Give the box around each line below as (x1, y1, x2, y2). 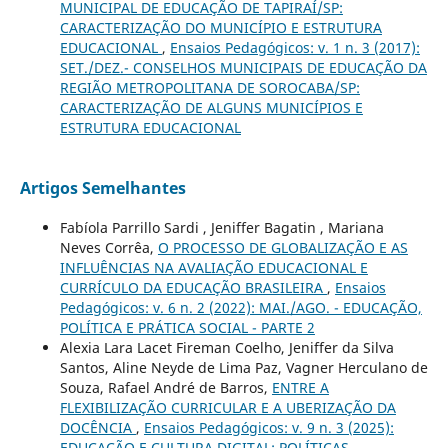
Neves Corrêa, (59, 237, 158, 257)
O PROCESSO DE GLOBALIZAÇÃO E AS (157, 237, 408, 257)
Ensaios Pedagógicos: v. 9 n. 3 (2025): (143, 417, 394, 437)
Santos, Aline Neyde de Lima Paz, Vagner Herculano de (59, 357, 428, 377)
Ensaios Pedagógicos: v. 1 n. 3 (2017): (169, 37, 420, 57)
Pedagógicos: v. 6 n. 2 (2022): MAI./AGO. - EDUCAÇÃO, (59, 297, 422, 317)
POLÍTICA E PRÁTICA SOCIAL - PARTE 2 (59, 317, 315, 337)
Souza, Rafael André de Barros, (59, 377, 272, 397)
